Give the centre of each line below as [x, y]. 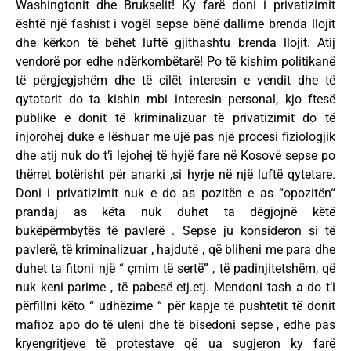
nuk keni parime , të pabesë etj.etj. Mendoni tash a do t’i [175, 288]
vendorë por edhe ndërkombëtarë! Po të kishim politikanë [175, 62]
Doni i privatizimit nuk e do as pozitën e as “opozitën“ [175, 194]
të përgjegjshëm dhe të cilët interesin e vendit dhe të [175, 81]
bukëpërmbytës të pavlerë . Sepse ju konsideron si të [175, 231]
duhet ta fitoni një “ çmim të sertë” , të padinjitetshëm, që [175, 269]
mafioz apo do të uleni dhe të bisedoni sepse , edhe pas [175, 325]
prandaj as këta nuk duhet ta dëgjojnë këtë [175, 212]
